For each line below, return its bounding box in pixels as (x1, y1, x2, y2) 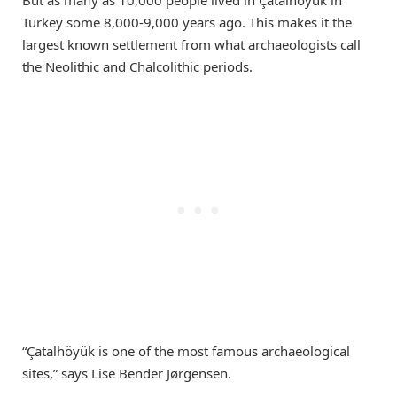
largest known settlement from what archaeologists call (22, 35, 361, 53)
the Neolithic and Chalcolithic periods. (22, 57, 253, 75)
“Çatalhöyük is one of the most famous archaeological (22, 341, 350, 360)
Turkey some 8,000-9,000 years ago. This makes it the (22, 12, 352, 31)
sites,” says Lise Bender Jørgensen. (22, 363, 231, 382)
